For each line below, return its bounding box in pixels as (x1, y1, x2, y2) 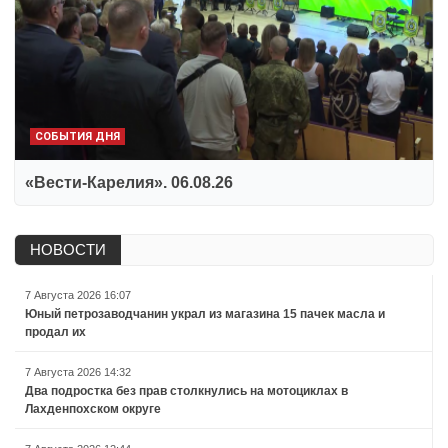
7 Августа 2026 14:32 (25, 366, 131, 379)
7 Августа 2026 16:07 (25, 289, 131, 302)
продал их (25, 325, 86, 340)
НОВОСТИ (30, 241, 106, 259)
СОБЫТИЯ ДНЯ (35, 130, 120, 144)
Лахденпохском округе (25, 402, 161, 417)
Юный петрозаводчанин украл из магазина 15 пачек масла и (25, 307, 385, 322)
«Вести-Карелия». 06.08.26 (25, 174, 233, 192)
